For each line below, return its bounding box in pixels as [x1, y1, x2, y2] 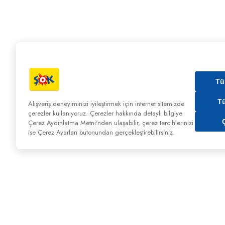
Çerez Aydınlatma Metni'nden [28, 118, 112, 128]
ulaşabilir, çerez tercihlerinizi [112, 118, 193, 128]
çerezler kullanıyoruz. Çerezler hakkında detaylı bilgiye [28, 108, 182, 118]
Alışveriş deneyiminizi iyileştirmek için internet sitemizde [28, 99, 184, 108]
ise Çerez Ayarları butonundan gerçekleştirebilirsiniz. [28, 128, 175, 137]
